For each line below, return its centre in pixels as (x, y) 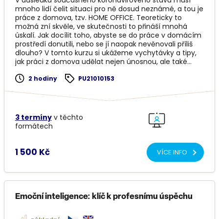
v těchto (67, 118)
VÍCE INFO (172, 153)
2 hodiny (43, 79)
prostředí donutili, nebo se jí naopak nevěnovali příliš (104, 44)
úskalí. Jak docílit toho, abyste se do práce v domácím (108, 35)
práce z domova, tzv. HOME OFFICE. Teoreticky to (98, 18)
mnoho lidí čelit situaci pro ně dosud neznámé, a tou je (109, 9)
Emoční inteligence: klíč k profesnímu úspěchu (104, 197)
